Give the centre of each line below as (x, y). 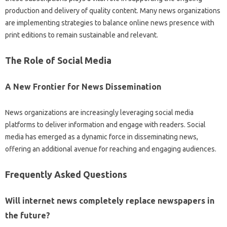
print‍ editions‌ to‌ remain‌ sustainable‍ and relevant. (82, 35)
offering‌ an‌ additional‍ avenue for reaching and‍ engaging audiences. (111, 149)
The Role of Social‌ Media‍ (58, 60)
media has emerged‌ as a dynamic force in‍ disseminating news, (102, 137)
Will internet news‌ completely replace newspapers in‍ (110, 201)
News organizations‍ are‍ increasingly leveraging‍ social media (99, 112)
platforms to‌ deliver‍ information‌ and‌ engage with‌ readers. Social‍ (105, 125)
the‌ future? (28, 215)
